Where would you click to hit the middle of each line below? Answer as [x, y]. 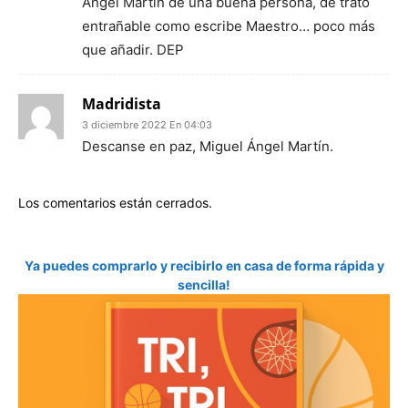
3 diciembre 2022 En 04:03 [147, 125]
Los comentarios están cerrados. [115, 203]
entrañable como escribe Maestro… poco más [229, 26]
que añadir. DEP [133, 50]
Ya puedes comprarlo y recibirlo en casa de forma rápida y [204, 265]
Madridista [122, 104]
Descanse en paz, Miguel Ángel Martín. [208, 146]
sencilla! [204, 285]
